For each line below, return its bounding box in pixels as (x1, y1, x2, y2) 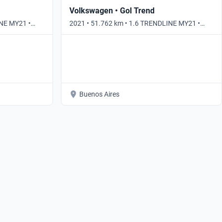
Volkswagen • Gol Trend (69, 5, 155, 15)
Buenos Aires (79, 90, 119, 98)
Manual (69, 29, 93, 37)
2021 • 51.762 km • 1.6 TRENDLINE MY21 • (69, 19, 200, 27)
